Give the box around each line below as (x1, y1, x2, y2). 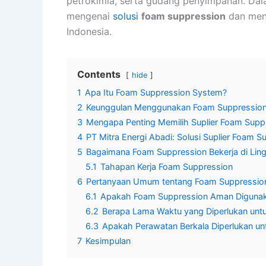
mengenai (66, 9, 113, 22)
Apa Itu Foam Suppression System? (85, 87, 227, 97)
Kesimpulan (85, 235, 131, 246)
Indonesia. (66, 25, 112, 37)
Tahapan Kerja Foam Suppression (100, 161, 233, 172)
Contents (77, 68, 121, 80)
